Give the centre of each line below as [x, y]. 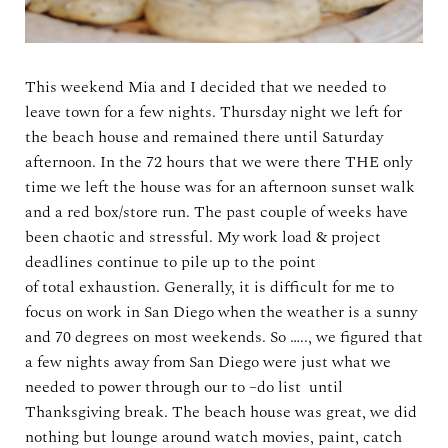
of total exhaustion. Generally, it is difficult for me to [209, 286]
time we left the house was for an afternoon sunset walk [220, 186]
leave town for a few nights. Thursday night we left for [213, 111]
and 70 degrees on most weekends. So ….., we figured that [224, 336]
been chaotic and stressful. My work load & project [203, 236]
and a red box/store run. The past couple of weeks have [216, 211]
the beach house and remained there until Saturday [204, 136]
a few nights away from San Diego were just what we [208, 361]
